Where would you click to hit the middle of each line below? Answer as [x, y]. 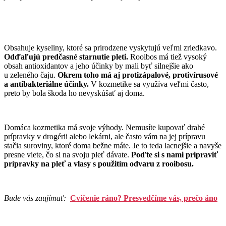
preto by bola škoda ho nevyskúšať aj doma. [74, 93]
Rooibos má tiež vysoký [167, 57]
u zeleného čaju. [31, 75]
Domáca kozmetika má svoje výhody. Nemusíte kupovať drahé [104, 128]
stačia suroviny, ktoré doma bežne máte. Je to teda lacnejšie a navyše [113, 146]
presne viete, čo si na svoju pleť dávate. [68, 155]
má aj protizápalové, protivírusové [159, 75]
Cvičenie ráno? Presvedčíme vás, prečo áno [144, 198]
